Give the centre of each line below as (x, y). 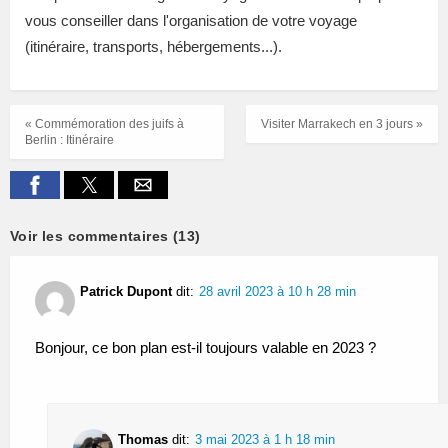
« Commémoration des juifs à (104, 123)
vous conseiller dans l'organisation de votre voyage (191, 20)
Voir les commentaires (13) (105, 236)
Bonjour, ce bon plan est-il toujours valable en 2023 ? (205, 348)
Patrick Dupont (126, 292)
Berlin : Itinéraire (69, 139)
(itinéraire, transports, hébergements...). (153, 46)
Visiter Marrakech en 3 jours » (342, 123)
